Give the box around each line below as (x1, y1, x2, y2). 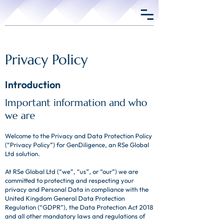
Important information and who (5, 97, 147, 109)
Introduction (5, 78, 60, 91)
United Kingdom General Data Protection (5, 194, 125, 202)
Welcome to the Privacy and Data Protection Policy (5, 132, 152, 140)
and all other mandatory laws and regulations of (5, 212, 145, 220)
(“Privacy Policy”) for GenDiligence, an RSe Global (5, 141, 149, 149)
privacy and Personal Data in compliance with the (5, 185, 149, 193)
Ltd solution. (5, 150, 40, 158)
